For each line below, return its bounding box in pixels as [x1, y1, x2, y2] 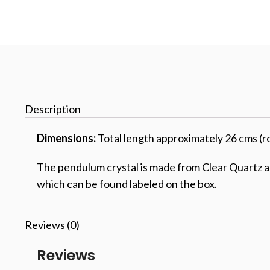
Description [25, 102, 81, 116]
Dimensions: [37, 131, 96, 145]
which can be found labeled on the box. [37, 177, 217, 190]
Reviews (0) [25, 218, 80, 231]
